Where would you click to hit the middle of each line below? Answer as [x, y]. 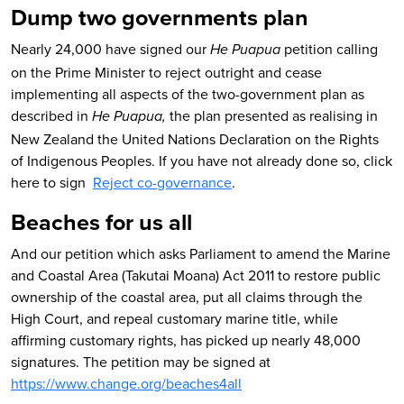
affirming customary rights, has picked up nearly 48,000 [186, 340]
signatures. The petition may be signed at [141, 362]
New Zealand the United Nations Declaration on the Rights [195, 139]
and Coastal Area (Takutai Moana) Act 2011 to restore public [196, 275]
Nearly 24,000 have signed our [110, 49]
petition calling [329, 49]
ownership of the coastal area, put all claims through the [187, 297]
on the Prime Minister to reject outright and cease [166, 72]
